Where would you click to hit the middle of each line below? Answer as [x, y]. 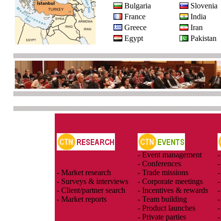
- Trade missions [163, 172]
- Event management [170, 155]
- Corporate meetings [170, 181]
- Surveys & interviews [92, 181]
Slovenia [204, 6]
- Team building [162, 199]
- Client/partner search [91, 190]
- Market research [84, 172]
